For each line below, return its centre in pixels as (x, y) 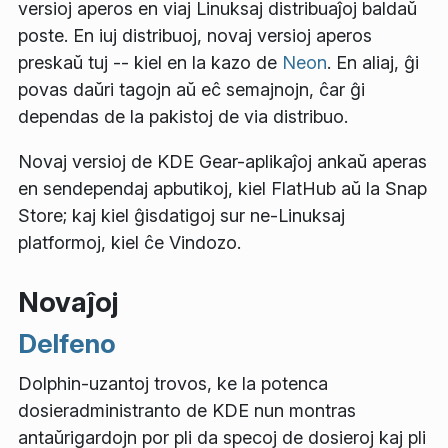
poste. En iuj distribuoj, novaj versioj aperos (195, 36)
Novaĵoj (68, 302)
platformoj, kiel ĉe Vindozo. (129, 243)
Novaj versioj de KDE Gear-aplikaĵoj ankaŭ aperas (222, 162)
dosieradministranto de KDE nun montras (187, 410)
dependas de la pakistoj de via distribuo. (183, 117)
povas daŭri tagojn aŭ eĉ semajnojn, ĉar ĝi (191, 90)
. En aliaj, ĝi (373, 63)
